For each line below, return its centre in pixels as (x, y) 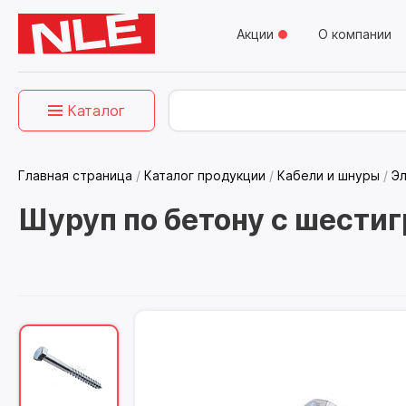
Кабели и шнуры (329, 175)
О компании (355, 34)
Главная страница (75, 175)
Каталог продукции (205, 175)
